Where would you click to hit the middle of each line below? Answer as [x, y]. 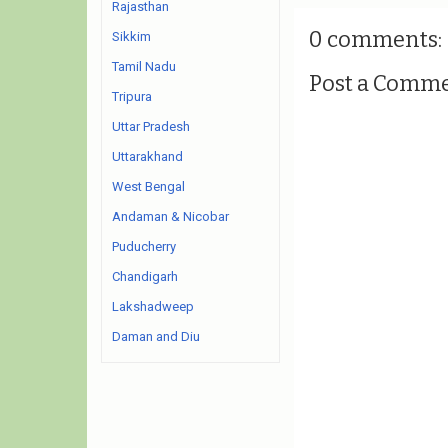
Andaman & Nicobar [170, 216]
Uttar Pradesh [151, 126]
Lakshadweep [153, 306]
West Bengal [148, 186]
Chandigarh [145, 276]
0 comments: [375, 39]
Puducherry [144, 246]
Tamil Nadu [144, 66]
